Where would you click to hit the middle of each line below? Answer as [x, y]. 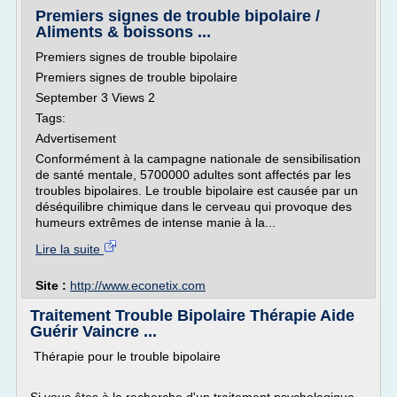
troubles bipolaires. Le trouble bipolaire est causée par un [197, 191]
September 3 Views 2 [95, 97]
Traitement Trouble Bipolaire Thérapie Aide [192, 315]
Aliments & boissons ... [123, 32]
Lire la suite [70, 249]
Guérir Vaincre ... [93, 331]
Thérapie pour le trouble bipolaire [125, 356]
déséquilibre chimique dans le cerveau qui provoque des [194, 206]
